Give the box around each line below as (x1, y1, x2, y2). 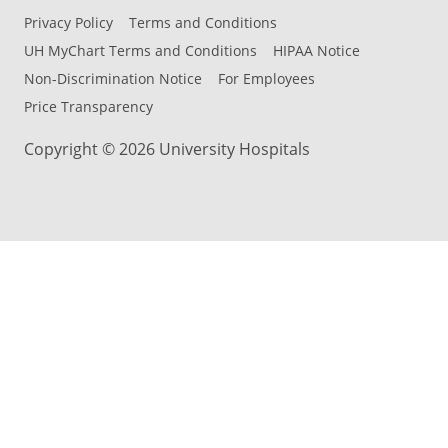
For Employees (218, 70, 315, 88)
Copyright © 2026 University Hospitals (24, 138, 310, 159)
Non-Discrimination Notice (24, 70, 202, 88)
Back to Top (303, 425, 391, 446)
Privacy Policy (24, 14, 113, 32)
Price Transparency (24, 98, 153, 116)
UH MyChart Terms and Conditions (24, 42, 257, 60)
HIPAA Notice (273, 42, 360, 60)
